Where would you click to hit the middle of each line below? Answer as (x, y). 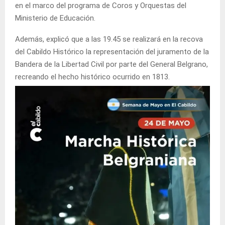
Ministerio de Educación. (55, 18)
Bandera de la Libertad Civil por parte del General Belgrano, (111, 64)
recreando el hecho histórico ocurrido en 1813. (92, 77)
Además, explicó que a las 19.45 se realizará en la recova (109, 39)
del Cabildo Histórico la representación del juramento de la (112, 51)
